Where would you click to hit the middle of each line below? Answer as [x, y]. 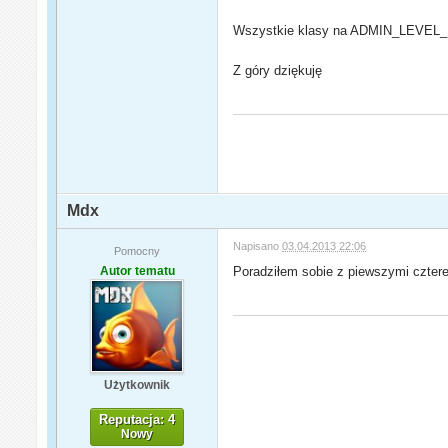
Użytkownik [137, 385]
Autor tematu [137, 271]
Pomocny [137, 251]
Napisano [258, 246]
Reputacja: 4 [137, 420]
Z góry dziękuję [278, 71]
